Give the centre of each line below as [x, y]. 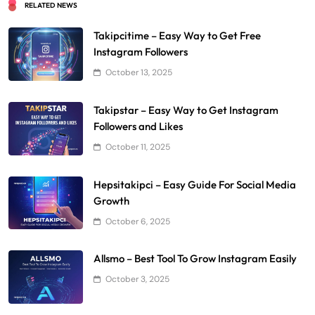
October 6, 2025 [138, 221]
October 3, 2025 [137, 279]
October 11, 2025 [138, 147]
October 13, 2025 [139, 73]
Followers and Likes [138, 126]
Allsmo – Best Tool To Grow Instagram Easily [195, 259]
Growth [111, 200]
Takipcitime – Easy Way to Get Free [177, 36]
